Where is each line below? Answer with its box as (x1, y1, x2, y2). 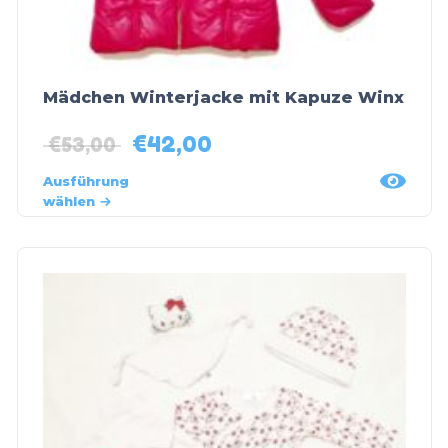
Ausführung (42, 173, 129, 190)
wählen (42, 193, 95, 210)
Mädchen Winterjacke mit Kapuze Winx (42, 87, 404, 107)
